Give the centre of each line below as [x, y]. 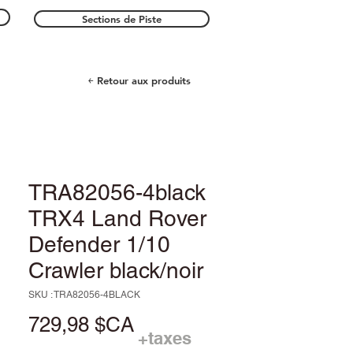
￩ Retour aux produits [139, 80]
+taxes [165, 338]
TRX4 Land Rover [117, 218]
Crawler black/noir [116, 270]
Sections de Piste [122, 19]
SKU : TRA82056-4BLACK [84, 294]
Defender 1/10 [99, 244]
